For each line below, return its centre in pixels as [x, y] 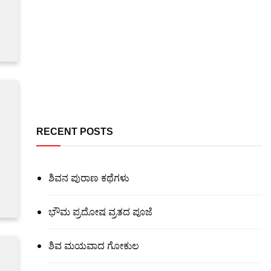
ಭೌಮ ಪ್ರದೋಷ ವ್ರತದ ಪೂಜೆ [100, 212]
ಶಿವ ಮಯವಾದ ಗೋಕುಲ [93, 246]
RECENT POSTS [74, 132]
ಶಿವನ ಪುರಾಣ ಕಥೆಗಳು [89, 178]
